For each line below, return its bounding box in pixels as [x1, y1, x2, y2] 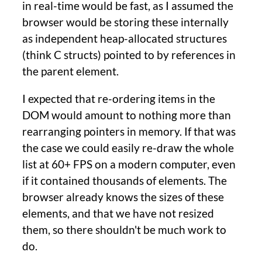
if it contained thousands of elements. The [22, 173, 227, 187]
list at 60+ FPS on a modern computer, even [22, 157, 236, 171]
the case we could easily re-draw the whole [22, 140, 234, 154]
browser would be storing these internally [22, 15, 229, 29]
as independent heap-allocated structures [22, 31, 227, 45]
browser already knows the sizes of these [22, 189, 224, 204]
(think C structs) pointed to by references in [22, 47, 236, 61]
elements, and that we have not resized [22, 206, 214, 220]
